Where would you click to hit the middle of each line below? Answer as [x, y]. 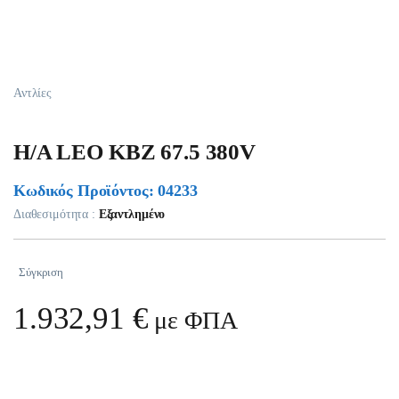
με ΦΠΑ [193, 321]
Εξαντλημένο [132, 215]
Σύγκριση [41, 273]
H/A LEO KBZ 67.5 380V [135, 152]
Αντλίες [33, 93]
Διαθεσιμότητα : [56, 215]
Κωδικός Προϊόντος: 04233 [106, 191]
